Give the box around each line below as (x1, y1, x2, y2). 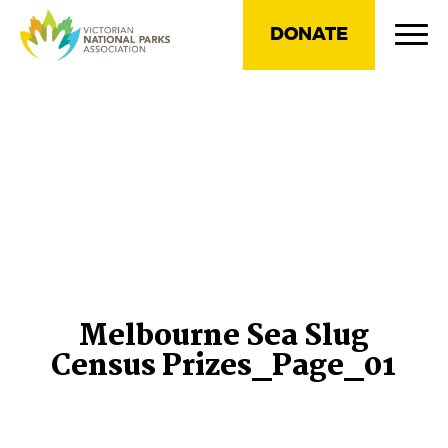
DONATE (270, 22, 348, 47)
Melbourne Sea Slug (78, 314, 369, 361)
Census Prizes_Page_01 (51, 344, 397, 391)
